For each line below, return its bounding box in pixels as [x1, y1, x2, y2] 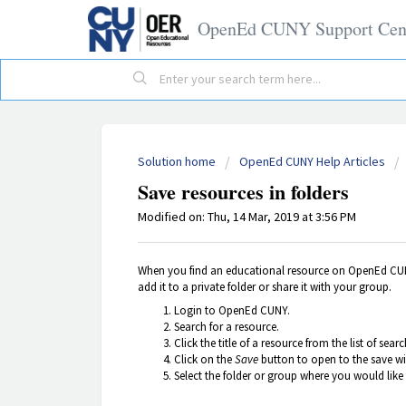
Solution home [138, 153, 218, 169]
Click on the [174, 351, 235, 367]
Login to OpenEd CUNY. [174, 302, 290, 318]
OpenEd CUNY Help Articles [239, 153, 385, 169]
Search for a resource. [174, 318, 279, 334]
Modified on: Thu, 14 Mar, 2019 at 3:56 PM [138, 208, 356, 225]
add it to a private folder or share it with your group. [138, 278, 391, 295]
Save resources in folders [138, 177, 349, 207]
